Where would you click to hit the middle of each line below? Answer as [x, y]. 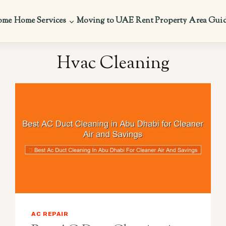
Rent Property [161, 21]
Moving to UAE [105, 21]
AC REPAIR [50, 214]
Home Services [40, 21]
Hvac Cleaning [113, 64]
